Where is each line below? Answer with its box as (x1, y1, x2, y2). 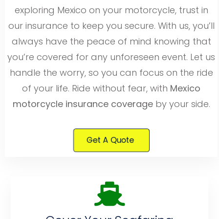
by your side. (153, 97, 210, 110)
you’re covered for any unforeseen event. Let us (7, 50, 215, 63)
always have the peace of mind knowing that (11, 35, 211, 47)
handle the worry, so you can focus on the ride (9, 66, 213, 79)
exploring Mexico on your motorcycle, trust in (14, 3, 208, 16)
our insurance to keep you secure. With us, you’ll (8, 19, 215, 32)
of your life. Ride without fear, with (22, 82, 170, 94)
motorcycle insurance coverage (12, 97, 153, 110)
